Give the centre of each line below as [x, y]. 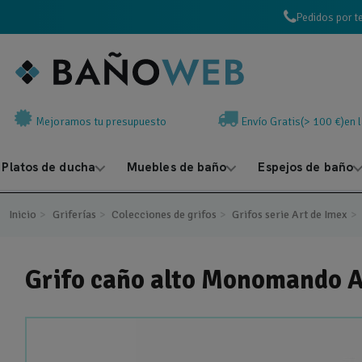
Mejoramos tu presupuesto [101, 122]
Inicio [23, 215]
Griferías [74, 215]
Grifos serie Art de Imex [290, 215]
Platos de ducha [48, 167]
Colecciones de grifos [164, 215]
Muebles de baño [177, 167]
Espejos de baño [305, 167]
